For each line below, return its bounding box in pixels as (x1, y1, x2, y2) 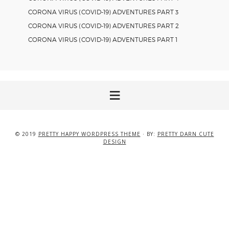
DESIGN (103, 138, 126, 145)
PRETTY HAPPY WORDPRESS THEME (38, 130, 141, 138)
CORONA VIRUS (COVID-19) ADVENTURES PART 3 (28, 8, 179, 16)
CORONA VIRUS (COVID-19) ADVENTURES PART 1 (28, 35, 178, 43)
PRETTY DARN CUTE (157, 130, 214, 138)
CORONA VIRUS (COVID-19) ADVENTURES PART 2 (28, 21, 179, 30)
